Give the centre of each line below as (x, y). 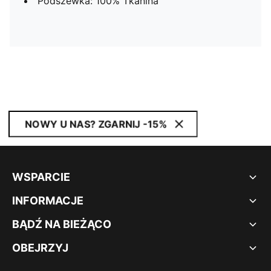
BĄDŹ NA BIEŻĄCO (62, 224)
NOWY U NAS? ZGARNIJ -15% (96, 124)
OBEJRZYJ (40, 248)
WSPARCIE (41, 177)
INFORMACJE (48, 201)
